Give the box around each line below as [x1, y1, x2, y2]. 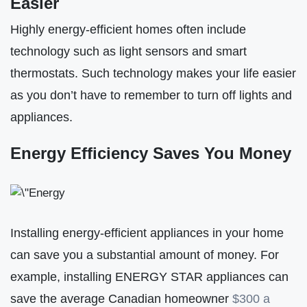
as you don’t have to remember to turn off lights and [10, 88, 292, 103]
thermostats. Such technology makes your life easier [10, 66, 296, 81]
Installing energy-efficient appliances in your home [10, 225, 284, 240]
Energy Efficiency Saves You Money [10, 143, 291, 162]
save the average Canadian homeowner [10, 291, 232, 306]
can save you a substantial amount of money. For [10, 247, 279, 262]
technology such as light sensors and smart [10, 44, 247, 59]
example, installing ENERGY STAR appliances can [10, 269, 288, 284]
